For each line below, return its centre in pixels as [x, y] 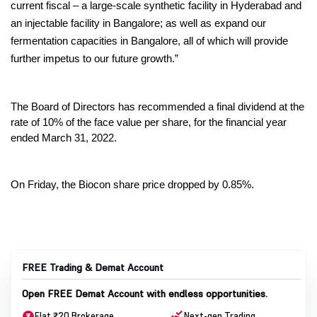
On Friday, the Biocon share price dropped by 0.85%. [132, 185]
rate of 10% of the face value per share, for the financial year [149, 123]
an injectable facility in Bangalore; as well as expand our [138, 24]
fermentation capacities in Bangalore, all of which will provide [149, 41]
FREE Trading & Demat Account [93, 268]
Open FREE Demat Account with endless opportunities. [145, 294]
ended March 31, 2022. [64, 138]
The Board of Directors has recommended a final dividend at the [157, 107]
